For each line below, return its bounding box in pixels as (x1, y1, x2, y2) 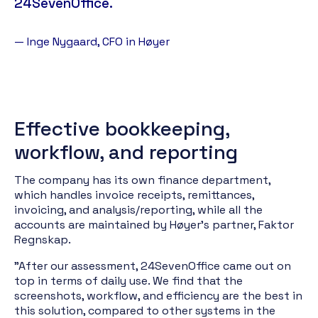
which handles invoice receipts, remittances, (14, 187, 254, 202)
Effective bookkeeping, (14, 116, 229, 141)
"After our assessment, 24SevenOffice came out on (14, 258, 291, 273)
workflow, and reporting (14, 139, 238, 165)
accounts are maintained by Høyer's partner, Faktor (14, 217, 294, 232)
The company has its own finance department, (14, 172, 270, 187)
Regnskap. (14, 232, 71, 247)
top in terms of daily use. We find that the (14, 273, 243, 288)
